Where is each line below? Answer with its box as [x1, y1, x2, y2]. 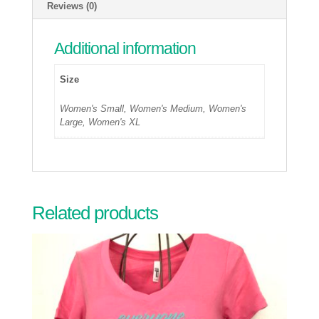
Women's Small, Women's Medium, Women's [60, 103, 247, 114]
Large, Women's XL [60, 116, 141, 127]
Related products [31, 202, 158, 224]
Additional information [53, 38, 196, 58]
